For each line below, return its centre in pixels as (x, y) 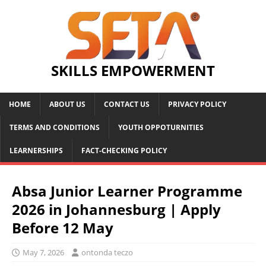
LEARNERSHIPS (36, 150)
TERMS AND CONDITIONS (55, 127)
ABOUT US (67, 104)
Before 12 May (63, 227)
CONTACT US (127, 104)
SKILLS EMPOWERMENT (133, 70)
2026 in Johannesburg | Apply (116, 209)
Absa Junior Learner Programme (127, 191)
